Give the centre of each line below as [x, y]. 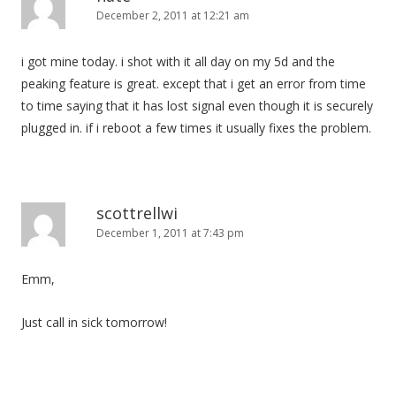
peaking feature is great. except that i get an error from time [194, 84]
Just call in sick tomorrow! [94, 322]
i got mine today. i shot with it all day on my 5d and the [178, 61]
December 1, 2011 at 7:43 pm [170, 233]
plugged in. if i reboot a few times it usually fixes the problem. [196, 128]
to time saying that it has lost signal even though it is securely [197, 106]
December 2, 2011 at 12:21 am [173, 15]
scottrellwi [137, 213]
